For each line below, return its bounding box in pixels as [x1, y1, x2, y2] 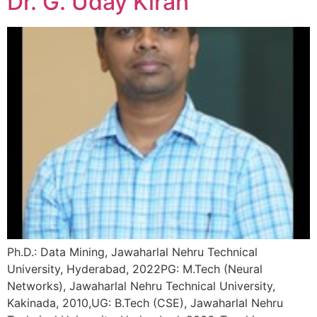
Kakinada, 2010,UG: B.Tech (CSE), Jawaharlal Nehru [7, 296, 283, 311]
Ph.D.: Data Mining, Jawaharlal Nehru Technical [7, 245, 258, 260]
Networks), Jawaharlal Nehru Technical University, [7, 279, 275, 294]
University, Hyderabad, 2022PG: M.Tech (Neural [7, 262, 263, 277]
